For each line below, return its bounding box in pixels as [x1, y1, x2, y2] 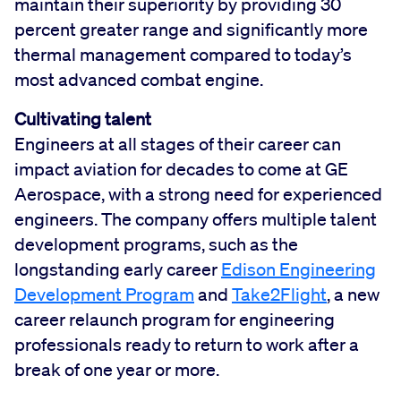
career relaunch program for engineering [14, 308, 335, 330]
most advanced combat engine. [14, 68, 263, 90]
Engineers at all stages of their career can [14, 132, 341, 155]
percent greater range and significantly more [14, 18, 368, 40]
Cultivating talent [14, 107, 151, 130]
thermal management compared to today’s [14, 43, 352, 65]
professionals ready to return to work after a [14, 333, 359, 355]
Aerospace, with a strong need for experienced [14, 183, 382, 205]
